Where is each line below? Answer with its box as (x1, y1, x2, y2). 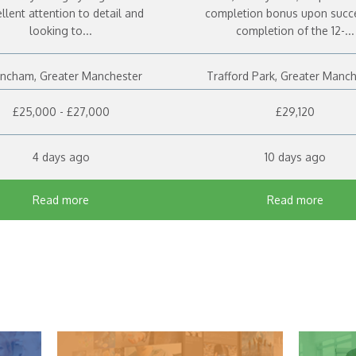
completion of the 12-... (235, 24, 354, 38)
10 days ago (264, 149, 326, 164)
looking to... (29, 24, 93, 38)
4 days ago (32, 149, 90, 164)
